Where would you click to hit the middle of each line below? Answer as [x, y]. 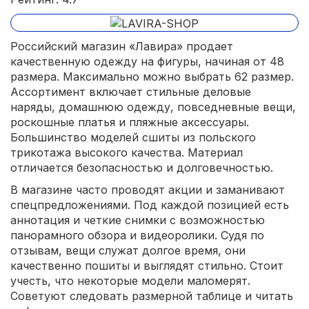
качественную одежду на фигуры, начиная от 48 [147, 61]
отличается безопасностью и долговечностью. [142, 167]
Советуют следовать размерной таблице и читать [152, 296]
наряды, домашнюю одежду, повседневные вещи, [153, 107]
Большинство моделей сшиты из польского [133, 137]
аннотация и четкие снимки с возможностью [138, 220]
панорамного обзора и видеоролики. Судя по [137, 235]
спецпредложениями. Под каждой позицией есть [150, 205]
